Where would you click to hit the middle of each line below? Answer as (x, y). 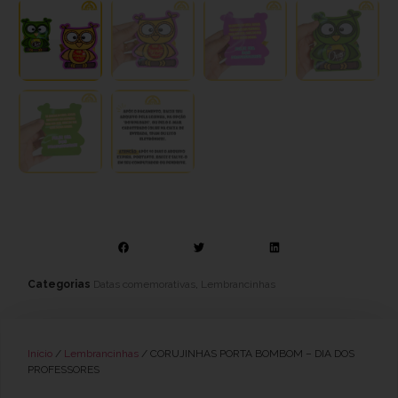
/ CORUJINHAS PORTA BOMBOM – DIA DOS (247, 353)
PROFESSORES (64, 369)
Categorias (59, 284)
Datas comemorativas (144, 284)
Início (40, 353)
